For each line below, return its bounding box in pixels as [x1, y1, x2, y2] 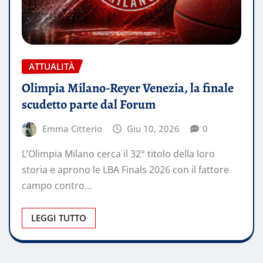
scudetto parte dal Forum [22, 95, 156, 113]
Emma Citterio [42, 122, 102, 134]
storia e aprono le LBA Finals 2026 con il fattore [22, 163, 229, 177]
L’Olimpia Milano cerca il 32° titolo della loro [22, 147, 215, 161]
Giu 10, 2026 [127, 122, 180, 134]
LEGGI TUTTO [31, 212, 86, 224]
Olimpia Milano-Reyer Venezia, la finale [22, 79, 234, 97]
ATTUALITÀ [29, 60, 75, 72]
